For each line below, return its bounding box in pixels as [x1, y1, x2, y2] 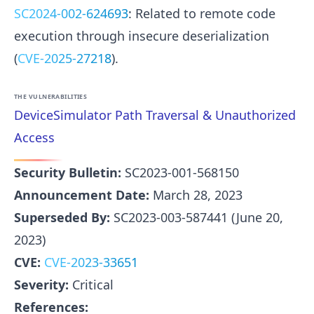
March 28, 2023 [149, 186, 243, 203]
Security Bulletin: [14, 163, 121, 181]
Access [14, 128, 55, 146]
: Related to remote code [128, 5, 275, 22]
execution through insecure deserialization [14, 27, 269, 45]
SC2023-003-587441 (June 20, [110, 208, 283, 226]
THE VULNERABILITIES [14, 93, 88, 102]
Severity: [14, 275, 69, 293]
